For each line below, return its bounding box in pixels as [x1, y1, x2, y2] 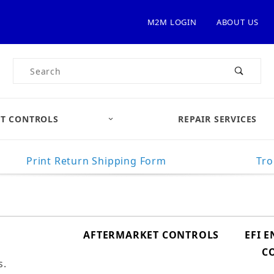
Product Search [13, 61, 83, 72]
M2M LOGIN [147, 16, 197, 28]
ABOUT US [216, 16, 259, 28]
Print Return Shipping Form [26, 154, 166, 168]
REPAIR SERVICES [178, 113, 257, 125]
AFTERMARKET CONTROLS [83, 228, 220, 242]
